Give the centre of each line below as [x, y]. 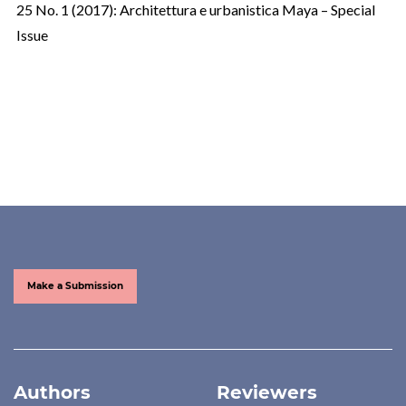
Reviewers [267, 392]
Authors [52, 392]
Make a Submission [75, 285]
